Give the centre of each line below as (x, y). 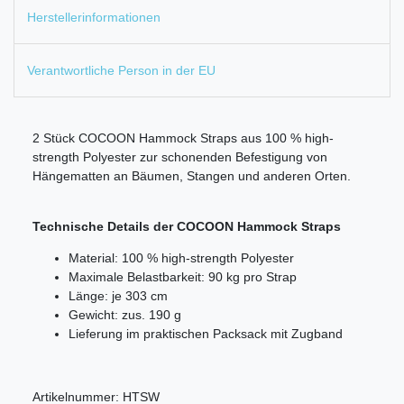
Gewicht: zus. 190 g (125, 314)
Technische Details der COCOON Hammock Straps (187, 226)
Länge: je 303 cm (118, 295)
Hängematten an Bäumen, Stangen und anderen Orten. (192, 175)
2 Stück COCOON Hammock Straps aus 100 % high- (183, 138)
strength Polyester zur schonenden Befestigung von (180, 156)
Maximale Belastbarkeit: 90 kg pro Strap (183, 276)
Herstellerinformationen (94, 18)
